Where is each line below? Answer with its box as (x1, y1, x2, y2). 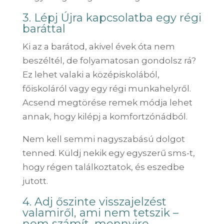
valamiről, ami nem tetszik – (22, 205, 178, 219)
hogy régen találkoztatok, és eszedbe (22, 161, 184, 172)
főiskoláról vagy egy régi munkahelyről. (22, 83, 191, 93)
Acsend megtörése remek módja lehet (22, 97, 192, 107)
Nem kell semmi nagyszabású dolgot (22, 133, 185, 144)
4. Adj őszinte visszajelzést (22, 194, 166, 208)
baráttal (22, 21, 65, 35)
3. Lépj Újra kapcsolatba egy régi (22, 10, 201, 24)
